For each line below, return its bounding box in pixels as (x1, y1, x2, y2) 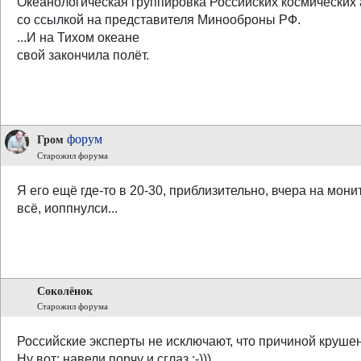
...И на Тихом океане (17, 31, 139, 44)
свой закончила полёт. (17, 48, 149, 62)
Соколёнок (37, 284, 93, 297)
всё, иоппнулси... (17, 201, 118, 215)
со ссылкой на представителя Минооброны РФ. (17, 13, 301, 27)
